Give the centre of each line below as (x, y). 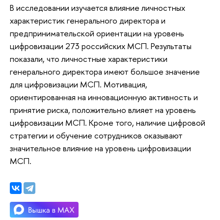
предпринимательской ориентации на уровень (97, 33)
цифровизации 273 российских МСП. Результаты (101, 46)
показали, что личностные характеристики (89, 59)
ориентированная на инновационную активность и (104, 97)
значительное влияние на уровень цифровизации (100, 148)
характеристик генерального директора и (88, 21)
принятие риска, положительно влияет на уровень (103, 110)
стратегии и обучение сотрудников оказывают (96, 136)
